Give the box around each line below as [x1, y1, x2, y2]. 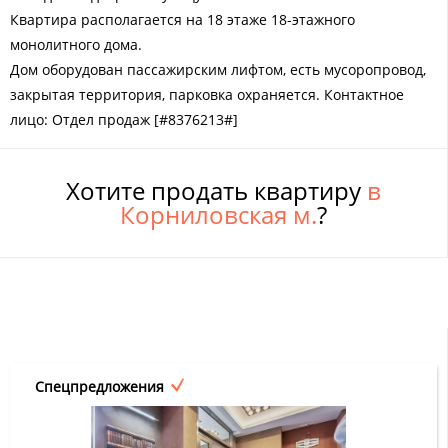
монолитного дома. [10, 34, 142, 54]
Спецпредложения [35, 376, 164, 396]
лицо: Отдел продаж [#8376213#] [10, 109, 238, 129]
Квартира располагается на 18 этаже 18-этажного [10, 9, 355, 29]
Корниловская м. [120, 197, 317, 231]
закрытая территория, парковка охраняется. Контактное [10, 84, 404, 104]
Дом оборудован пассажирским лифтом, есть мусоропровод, [10, 59, 426, 79]
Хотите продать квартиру [66, 173, 367, 207]
